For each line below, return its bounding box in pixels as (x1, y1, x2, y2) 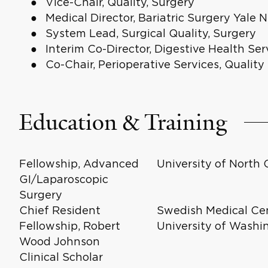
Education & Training (19, 108, 227, 137)
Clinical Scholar (19, 251, 103, 263)
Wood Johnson (19, 236, 100, 247)
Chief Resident (19, 205, 100, 216)
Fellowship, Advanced (19, 158, 139, 169)
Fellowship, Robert (19, 220, 120, 232)
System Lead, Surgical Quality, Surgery (45, 28, 256, 39)
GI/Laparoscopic (19, 173, 108, 185)
